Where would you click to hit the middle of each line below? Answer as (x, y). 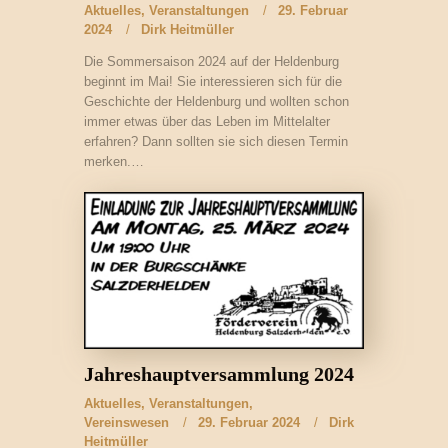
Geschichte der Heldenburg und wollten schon (216, 101)
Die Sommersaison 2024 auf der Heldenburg (211, 61)
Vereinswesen (126, 422)
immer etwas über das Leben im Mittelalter (207, 121)
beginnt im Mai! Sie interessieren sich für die (213, 81)
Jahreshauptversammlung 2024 (219, 375)
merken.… (114, 161)
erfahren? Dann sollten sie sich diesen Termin (216, 141)
